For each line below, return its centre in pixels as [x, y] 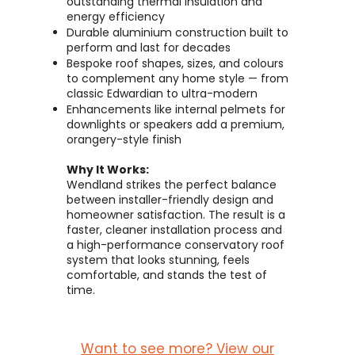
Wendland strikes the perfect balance [172, 185]
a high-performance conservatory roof [176, 245]
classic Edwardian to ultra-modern [162, 94]
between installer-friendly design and [170, 200]
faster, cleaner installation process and [174, 230]
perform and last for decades [149, 48]
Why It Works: [108, 170]
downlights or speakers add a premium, [176, 124]
